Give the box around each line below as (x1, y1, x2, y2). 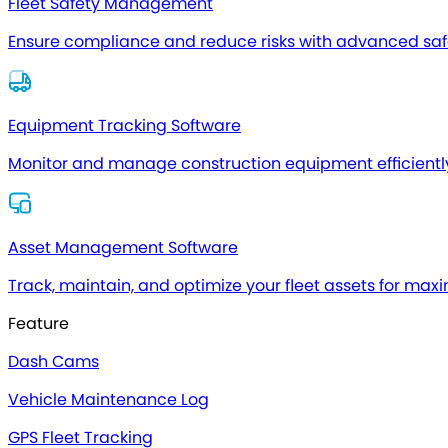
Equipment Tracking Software (8, 114, 241, 137)
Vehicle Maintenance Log (8, 388, 209, 411)
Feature (8, 312, 69, 335)
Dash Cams (8, 350, 99, 373)
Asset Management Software (8, 236, 238, 259)
